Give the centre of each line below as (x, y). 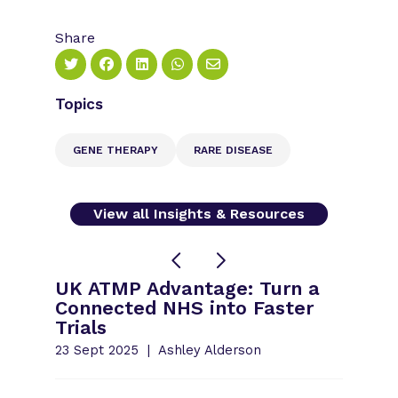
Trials (81, 327)
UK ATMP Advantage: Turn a (188, 288)
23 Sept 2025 (97, 350)
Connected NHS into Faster (185, 307)
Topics (80, 103)
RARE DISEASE (234, 150)
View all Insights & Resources (199, 213)
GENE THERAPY (116, 150)
